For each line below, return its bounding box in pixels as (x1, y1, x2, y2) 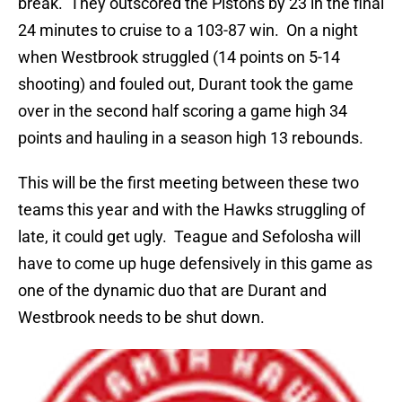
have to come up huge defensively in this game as (18, 254, 372, 274)
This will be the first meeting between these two (18, 173, 359, 193)
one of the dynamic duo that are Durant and (18, 281, 327, 301)
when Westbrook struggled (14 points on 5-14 (18, 48, 340, 67)
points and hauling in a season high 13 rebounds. (18, 128, 363, 148)
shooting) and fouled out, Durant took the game (18, 74, 354, 94)
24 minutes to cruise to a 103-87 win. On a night (18, 21, 358, 40)
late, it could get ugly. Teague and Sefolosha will (18, 227, 361, 247)
